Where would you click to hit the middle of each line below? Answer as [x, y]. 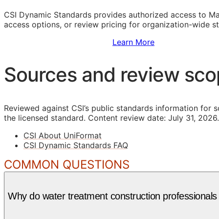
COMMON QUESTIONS [67, 164]
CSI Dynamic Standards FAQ [76, 145]
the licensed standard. [45, 118]
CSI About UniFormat [63, 135]
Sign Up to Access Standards [58, 42]
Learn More [133, 42]
